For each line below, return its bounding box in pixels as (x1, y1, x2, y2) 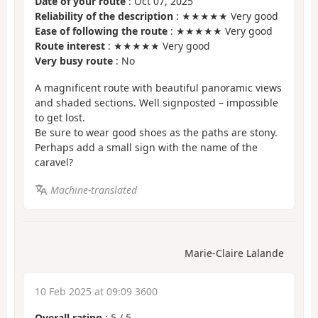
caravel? (35, 155, 73, 170)
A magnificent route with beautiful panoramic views (35, 81, 282, 95)
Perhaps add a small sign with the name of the (35, 141, 258, 155)
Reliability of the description (35, 9, 173, 23)
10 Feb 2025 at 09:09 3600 (35, 285, 158, 299)
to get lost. (35, 111, 85, 125)
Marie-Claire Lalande (185, 246, 284, 261)
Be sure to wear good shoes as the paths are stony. (35, 126, 278, 140)
